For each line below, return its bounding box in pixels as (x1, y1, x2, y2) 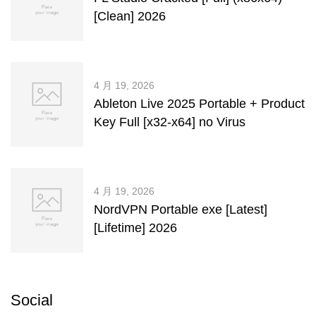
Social (11, 291, 53, 309)
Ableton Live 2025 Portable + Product (94, 97, 305, 111)
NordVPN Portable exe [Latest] (94, 202, 267, 217)
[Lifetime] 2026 (94, 221, 177, 235)
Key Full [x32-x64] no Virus (94, 115, 245, 129)
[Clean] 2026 (94, 9, 166, 23)
